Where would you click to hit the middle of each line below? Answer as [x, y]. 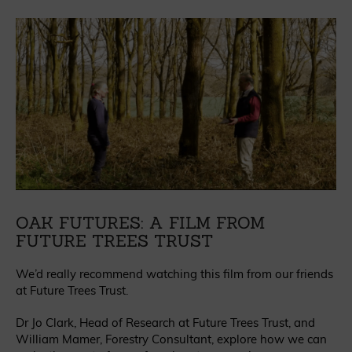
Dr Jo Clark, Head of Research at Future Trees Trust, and [165, 323]
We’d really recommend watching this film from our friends [174, 274]
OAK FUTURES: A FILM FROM [140, 223]
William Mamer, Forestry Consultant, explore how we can [171, 339]
